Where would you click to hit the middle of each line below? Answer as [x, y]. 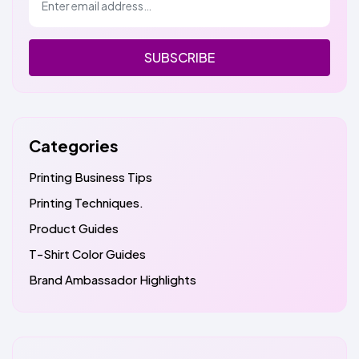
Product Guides [74, 228]
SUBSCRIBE [179, 58]
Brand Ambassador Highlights [113, 280]
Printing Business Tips [91, 177]
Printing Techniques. [86, 203]
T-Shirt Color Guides [87, 254]
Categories [74, 146]
